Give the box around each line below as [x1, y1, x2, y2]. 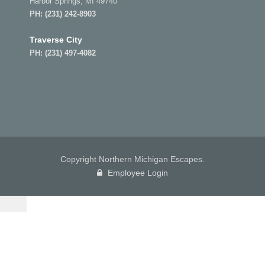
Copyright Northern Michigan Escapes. [60, 154, 205, 164]
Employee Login [105, 167, 168, 177]
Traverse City [30, 34, 82, 44]
